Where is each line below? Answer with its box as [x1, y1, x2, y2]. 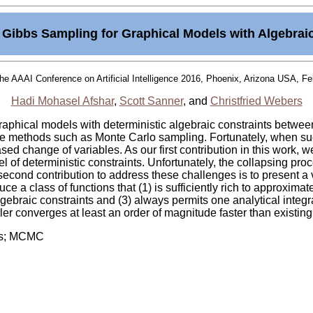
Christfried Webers [210, 95, 303, 107]
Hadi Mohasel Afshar [10, 95, 114, 107]
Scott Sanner [119, 95, 183, 107]
